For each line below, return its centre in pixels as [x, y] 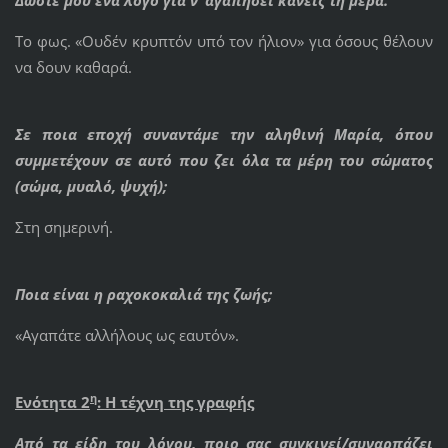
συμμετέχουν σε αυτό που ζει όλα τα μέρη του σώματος [224, 159]
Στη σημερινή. [65, 226]
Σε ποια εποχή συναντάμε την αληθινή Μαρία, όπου [224, 133]
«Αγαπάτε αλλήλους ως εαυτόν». [126, 334]
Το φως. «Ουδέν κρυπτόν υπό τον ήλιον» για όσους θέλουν [224, 40]
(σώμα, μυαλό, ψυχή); [92, 185]
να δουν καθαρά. [73, 66]
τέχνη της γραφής [184, 401]
